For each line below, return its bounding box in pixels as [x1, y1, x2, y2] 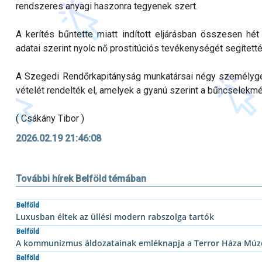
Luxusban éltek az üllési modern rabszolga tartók [16, 211, 214, 223]
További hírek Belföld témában [16, 173, 146, 185]
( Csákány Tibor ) [16, 113, 84, 125]
